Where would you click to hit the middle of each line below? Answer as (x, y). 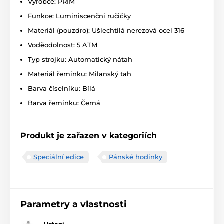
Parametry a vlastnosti (73, 205)
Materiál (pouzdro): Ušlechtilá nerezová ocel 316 (106, 31)
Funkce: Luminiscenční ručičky (79, 16)
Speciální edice (59, 157)
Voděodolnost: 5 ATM (63, 45)
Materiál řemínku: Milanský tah (80, 74)
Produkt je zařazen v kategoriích (89, 136)
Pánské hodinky (136, 157)
